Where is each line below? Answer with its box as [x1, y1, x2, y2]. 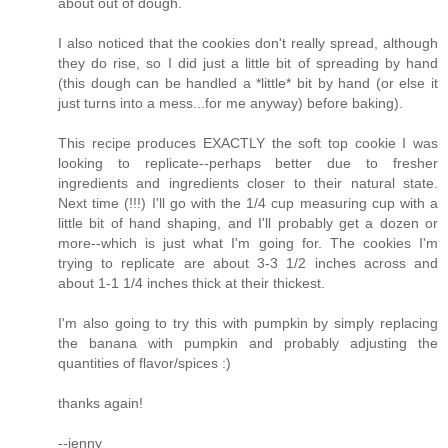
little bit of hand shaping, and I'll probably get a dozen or [58, 215, 438, 232]
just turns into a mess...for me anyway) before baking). [58, 95, 403, 112]
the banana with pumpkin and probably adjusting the [58, 335, 438, 352]
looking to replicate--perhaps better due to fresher [58, 155, 438, 172]
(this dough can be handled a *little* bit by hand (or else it [58, 75, 438, 92]
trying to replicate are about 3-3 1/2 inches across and [58, 255, 438, 272]
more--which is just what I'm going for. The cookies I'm [58, 235, 438, 252]
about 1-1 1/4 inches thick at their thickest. [58, 275, 325, 292]
